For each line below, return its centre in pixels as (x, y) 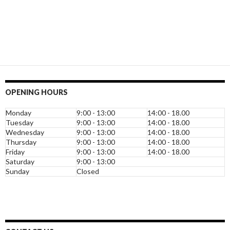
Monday (18, 113)
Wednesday (25, 132)
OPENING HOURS (36, 92)
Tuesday (20, 123)
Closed (88, 171)
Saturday (20, 162)
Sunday (17, 171)
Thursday (21, 142)
